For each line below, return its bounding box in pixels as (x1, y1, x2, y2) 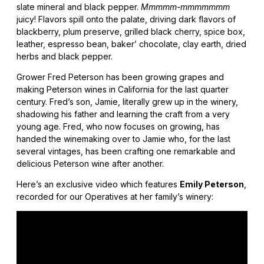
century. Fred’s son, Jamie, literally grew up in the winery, (16, 97, 238, 107)
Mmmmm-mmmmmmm (141, 2, 230, 12)
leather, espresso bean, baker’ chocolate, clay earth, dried (16, 39, 246, 49)
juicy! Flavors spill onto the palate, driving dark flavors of (16, 14, 236, 25)
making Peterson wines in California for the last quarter (16, 84, 229, 95)
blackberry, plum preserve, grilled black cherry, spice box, (16, 27, 245, 37)
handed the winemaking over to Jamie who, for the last (16, 134, 230, 144)
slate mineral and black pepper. (16, 2, 141, 12)
